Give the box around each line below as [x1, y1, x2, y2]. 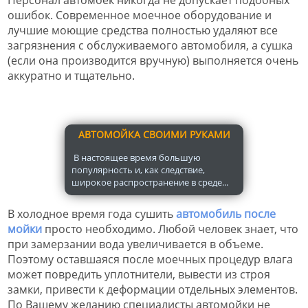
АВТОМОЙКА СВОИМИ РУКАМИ [78, 127, 230, 141]
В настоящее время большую [71, 151, 201, 164]
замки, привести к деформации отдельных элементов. [8, 281, 298, 297]
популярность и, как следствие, [71, 163, 205, 176]
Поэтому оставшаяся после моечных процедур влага [8, 251, 293, 267]
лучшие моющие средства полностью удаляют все [8, 22, 278, 38]
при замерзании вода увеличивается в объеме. [8, 236, 263, 252]
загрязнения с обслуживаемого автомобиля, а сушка [8, 37, 293, 53]
